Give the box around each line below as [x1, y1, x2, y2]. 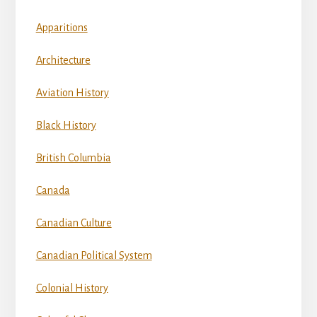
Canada [35, 185, 70, 197]
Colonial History [35, 282, 108, 294]
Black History [35, 120, 96, 132]
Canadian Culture [35, 217, 112, 229]
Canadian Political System [35, 250, 152, 262]
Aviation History [35, 87, 109, 99]
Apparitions [35, 22, 88, 34]
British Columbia [35, 152, 111, 164]
